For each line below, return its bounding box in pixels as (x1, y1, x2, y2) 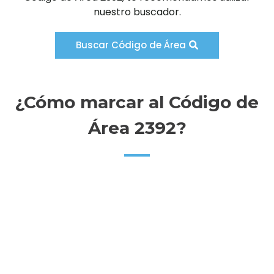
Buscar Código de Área (76, 39, 186, 52)
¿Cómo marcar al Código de (15, 92, 259, 113)
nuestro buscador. (93, 5, 181, 20)
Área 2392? (87, 117, 187, 139)
